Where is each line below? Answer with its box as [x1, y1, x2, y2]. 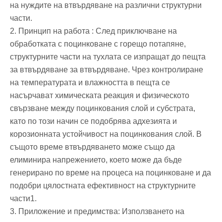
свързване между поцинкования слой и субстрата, [10, 104, 195, 112]
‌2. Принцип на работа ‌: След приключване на [10, 26, 177, 35]
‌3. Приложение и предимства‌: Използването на [10, 207, 184, 216]
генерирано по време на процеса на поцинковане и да [10, 168, 211, 177]
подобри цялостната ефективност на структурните [10, 181, 196, 190]
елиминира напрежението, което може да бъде [10, 155, 182, 164]
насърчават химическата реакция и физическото [10, 91, 189, 100]
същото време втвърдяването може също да [10, 142, 175, 151]
